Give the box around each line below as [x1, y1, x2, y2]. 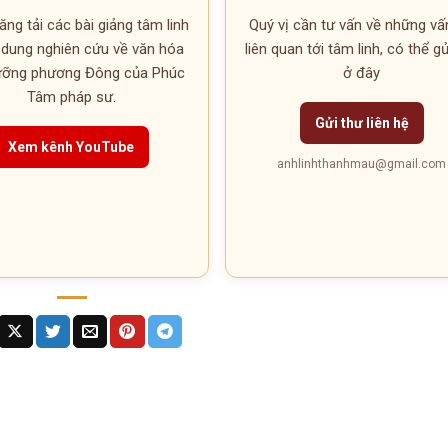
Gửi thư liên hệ [314, 114, 409, 131]
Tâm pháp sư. [26, 87, 116, 106]
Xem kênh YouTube [8, 138, 135, 155]
